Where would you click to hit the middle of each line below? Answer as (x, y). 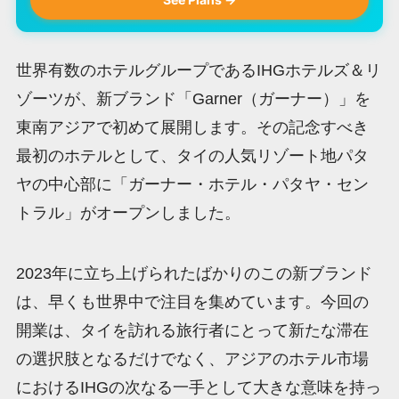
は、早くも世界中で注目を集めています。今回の (192, 301)
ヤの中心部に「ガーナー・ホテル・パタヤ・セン (192, 184)
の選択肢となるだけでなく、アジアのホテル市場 (192, 358)
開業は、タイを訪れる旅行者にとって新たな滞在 (192, 330)
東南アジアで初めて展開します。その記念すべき (192, 127)
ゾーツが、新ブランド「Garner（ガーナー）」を (193, 98)
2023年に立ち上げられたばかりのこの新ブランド (194, 273)
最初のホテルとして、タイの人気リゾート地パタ (192, 155)
